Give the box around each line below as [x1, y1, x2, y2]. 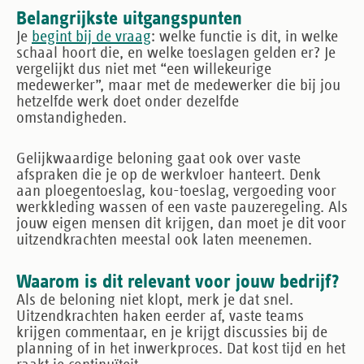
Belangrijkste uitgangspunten [16, 9, 242, 28]
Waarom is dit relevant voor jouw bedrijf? [16, 272, 339, 292]
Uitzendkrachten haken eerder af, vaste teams [16, 308, 304, 324]
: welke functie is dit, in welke [151, 28, 338, 45]
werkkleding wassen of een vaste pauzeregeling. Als [16, 199, 348, 215]
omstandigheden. [16, 110, 127, 126]
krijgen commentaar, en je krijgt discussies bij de [16, 324, 327, 340]
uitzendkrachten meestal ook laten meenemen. [16, 232, 312, 248]
